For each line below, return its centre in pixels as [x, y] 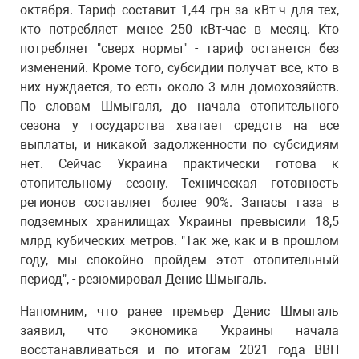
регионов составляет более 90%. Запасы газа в [179, 202]
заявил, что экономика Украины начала [179, 331]
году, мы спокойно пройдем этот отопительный [179, 260]
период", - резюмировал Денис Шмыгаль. [143, 279]
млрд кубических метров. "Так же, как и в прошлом [179, 241]
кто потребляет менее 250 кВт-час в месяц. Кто [179, 29]
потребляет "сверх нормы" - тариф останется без [179, 48]
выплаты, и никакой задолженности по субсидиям [179, 145]
